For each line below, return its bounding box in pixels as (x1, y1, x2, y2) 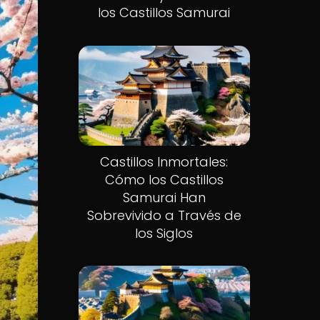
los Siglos (135, 224, 194, 242)
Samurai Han (122, 188, 206, 206)
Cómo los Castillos (104, 170, 224, 189)
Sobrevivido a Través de (86, 206, 241, 224)
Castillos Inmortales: (100, 152, 229, 171)
